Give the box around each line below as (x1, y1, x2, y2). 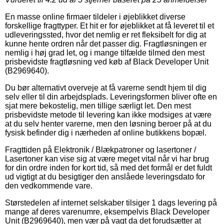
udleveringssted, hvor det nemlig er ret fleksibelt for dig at (5, 30, 206, 39)
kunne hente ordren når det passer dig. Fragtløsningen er (5, 39, 206, 48)
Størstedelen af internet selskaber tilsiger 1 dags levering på (5, 198, 217, 207)
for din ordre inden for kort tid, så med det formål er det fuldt (5, 163, 212, 172)
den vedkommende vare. (5, 181, 92, 190)
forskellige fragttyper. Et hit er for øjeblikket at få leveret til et (5, 21, 214, 30)
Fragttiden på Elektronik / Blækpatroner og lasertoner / (5, 145, 196, 154)
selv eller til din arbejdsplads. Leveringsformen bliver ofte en (5, 92, 217, 101)
